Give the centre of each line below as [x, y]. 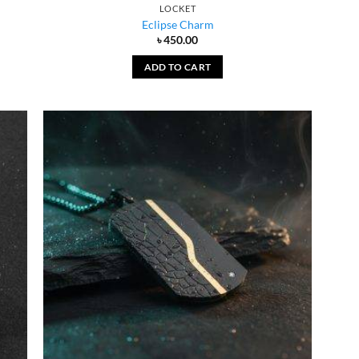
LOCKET [177, 9]
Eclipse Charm [177, 24]
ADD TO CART [177, 67]
